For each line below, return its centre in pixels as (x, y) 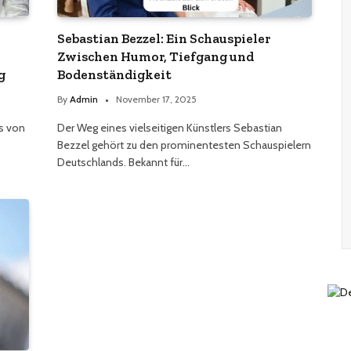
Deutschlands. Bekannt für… (123, 162)
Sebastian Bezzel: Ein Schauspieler (164, 38)
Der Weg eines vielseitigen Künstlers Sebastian (170, 127)
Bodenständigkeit (114, 74)
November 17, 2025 (156, 99)
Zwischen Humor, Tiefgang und (156, 56)
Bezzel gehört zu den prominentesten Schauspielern (184, 145)
